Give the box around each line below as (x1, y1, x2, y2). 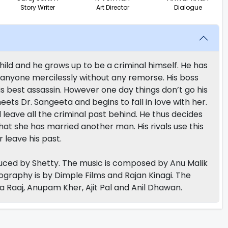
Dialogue (174, 3, 202, 12)
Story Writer (20, 3, 55, 12)
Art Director (96, 3, 129, 12)
